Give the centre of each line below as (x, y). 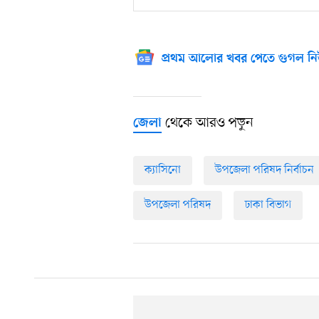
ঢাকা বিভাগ (268, 205)
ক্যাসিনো (163, 171)
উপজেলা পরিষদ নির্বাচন (265, 171)
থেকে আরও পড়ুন (208, 124)
